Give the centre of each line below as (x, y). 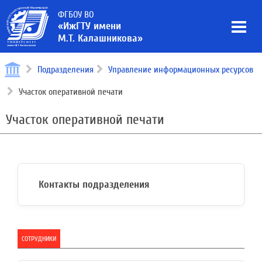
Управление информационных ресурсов (181, 70)
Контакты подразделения (94, 185)
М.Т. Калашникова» (100, 38)
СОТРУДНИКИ (39, 239)
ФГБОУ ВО (76, 15)
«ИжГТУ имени (89, 26)
